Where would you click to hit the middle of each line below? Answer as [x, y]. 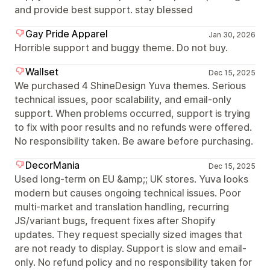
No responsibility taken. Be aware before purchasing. [134, 141]
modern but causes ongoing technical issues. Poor [128, 193]
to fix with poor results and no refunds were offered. [133, 127]
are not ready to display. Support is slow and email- [130, 248]
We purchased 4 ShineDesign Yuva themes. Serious [130, 86]
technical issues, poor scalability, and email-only [123, 99]
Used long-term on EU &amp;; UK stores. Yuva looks [131, 179]
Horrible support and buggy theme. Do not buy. [121, 48]
